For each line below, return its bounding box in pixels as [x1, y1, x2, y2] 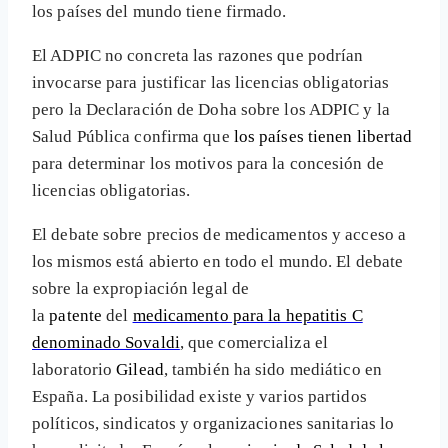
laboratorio [32, 359, 117, 379]
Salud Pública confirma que [32, 126, 234, 146]
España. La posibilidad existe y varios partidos [32, 386, 367, 406]
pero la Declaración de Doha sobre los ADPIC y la [32, 99, 390, 119]
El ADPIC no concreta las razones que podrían [32, 45, 364, 65]
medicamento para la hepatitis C [132, 305, 363, 325]
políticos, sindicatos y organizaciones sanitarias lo [32, 413, 395, 433]
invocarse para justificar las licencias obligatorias [32, 72, 390, 92]
